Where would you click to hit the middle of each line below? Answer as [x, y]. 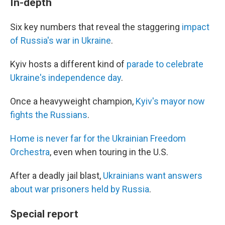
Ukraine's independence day [66, 78]
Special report [44, 214]
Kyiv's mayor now [170, 101]
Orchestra [30, 152]
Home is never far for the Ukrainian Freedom [98, 138]
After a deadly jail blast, [57, 176]
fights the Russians [49, 115]
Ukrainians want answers [153, 176]
